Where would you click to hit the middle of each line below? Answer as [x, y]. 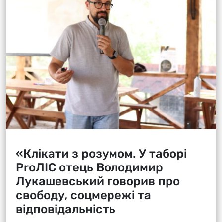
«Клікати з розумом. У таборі [101, 153]
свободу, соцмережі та [83, 195]
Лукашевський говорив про [98, 181]
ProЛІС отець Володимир [89, 167]
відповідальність [66, 209]
